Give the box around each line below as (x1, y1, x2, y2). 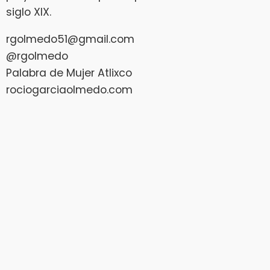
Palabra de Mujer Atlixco (6, 66, 132, 81)
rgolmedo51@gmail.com (6, 32, 134, 47)
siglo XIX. (6, 4, 51, 19)
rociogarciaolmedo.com (6, 83, 133, 98)
